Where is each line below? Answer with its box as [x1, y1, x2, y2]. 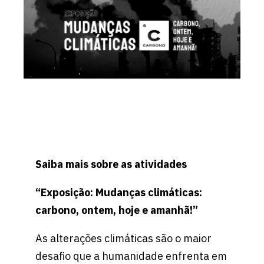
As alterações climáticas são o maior [35, 232, 212, 246]
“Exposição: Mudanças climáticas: [35, 186, 202, 200]
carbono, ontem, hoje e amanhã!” [35, 203, 198, 217]
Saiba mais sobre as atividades [35, 157, 189, 171]
